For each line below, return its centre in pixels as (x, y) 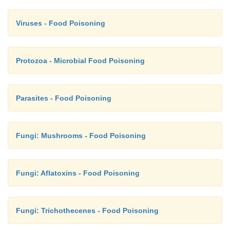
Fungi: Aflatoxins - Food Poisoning (78, 173)
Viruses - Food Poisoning (61, 23)
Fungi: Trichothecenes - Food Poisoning (87, 211)
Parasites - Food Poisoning (64, 98)
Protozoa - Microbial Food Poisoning (80, 61)
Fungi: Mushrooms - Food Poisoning (81, 136)
